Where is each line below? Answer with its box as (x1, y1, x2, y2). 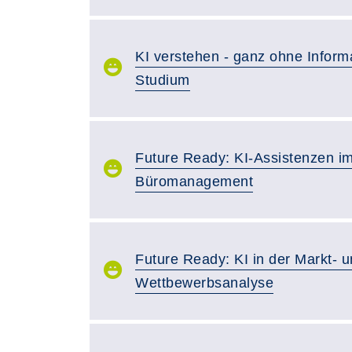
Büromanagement (135, 174, 253, 189)
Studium (135, 72, 190, 88)
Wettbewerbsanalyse (135, 275, 273, 291)
